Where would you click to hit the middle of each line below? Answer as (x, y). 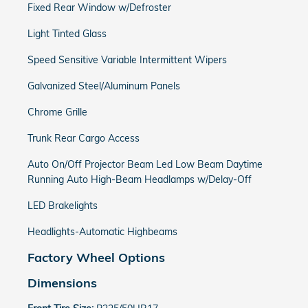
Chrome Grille (57, 112)
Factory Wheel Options (96, 257)
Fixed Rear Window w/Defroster (99, 8)
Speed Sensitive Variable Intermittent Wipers (127, 60)
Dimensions (62, 283)
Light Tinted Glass (67, 34)
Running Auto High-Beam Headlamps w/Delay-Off (140, 179)
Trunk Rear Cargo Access (84, 138)
